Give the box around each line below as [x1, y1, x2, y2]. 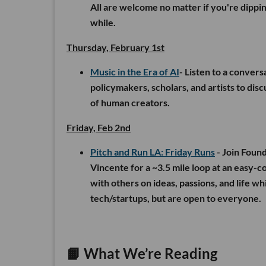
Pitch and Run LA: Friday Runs [90, 145, 215, 157]
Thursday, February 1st [66, 41, 164, 53]
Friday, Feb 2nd [66, 121, 131, 133]
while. [90, 16, 116, 28]
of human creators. [90, 96, 170, 108]
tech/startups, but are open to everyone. [90, 192, 261, 204]
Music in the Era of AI [90, 65, 179, 77]
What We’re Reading [81, 244, 217, 262]
